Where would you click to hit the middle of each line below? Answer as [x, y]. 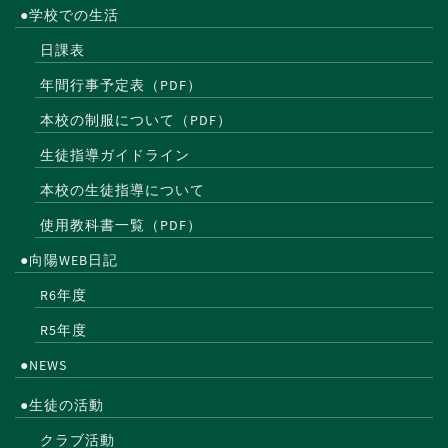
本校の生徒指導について [122, 190]
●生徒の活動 [62, 405]
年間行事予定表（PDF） [121, 85]
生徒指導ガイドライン [115, 155]
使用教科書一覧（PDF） [121, 225]
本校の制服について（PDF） [136, 120]
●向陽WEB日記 [69, 260]
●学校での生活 [69, 15]
